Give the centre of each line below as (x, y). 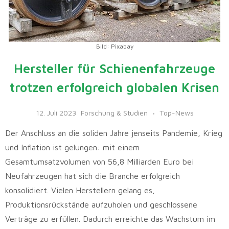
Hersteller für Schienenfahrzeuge (114, 68)
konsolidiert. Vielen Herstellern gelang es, (80, 190)
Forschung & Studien (114, 112)
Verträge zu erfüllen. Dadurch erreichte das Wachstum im (110, 219)
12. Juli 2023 (56, 112)
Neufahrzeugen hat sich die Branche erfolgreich (93, 176)
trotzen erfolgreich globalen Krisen (114, 87)
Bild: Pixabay (114, 46)
